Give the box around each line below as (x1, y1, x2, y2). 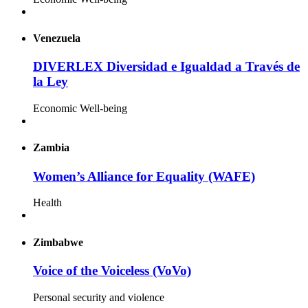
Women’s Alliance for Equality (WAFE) (33, 168, 255, 184)
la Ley (33, 74, 68, 89)
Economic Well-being (33, 102, 127, 114)
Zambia (33, 142, 69, 154)
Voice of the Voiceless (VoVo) (33, 263, 191, 278)
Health (33, 197, 62, 209)
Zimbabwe (33, 236, 83, 248)
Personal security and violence (33, 291, 164, 303)
